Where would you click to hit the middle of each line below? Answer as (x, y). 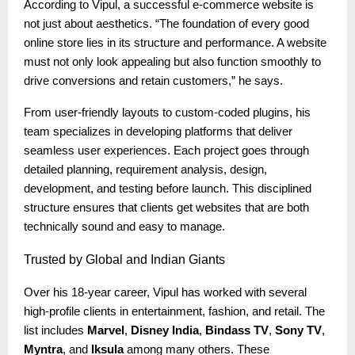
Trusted (45, 259)
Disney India (165, 330)
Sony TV (298, 330)
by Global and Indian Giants (145, 259)
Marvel (106, 330)
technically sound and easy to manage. (124, 226)
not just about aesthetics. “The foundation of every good (166, 23)
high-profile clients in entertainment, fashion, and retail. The (174, 311)
